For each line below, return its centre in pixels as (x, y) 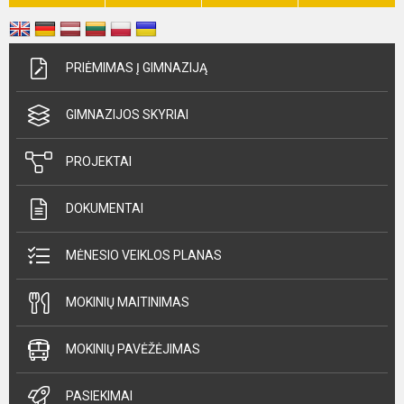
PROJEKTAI (99, 161)
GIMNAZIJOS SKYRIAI (127, 115)
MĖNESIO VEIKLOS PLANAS (144, 255)
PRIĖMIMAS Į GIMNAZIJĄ (137, 68)
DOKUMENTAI (105, 208)
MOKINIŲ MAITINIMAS (128, 302)
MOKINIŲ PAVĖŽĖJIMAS (133, 349)
